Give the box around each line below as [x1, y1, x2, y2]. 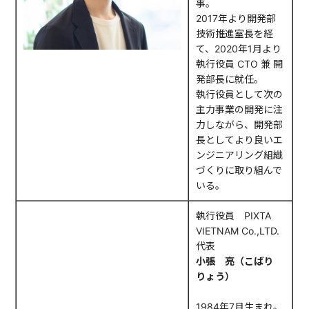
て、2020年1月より [196, 43, 282, 55]
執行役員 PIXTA [196, 210, 272, 222]
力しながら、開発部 [196, 119, 283, 131]
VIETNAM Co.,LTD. [196, 225, 280, 237]
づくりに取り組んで [196, 164, 283, 177]
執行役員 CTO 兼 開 [196, 58, 283, 70]
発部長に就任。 [196, 73, 264, 86]
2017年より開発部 [196, 12, 277, 25]
